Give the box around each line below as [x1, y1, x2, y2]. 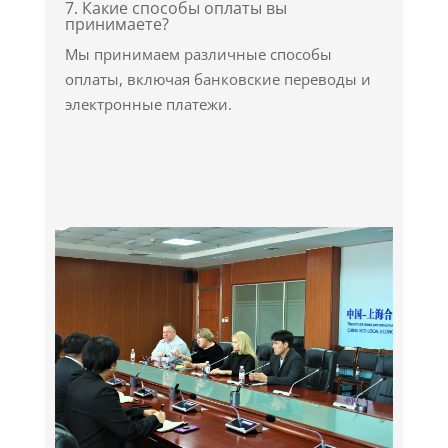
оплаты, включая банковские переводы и [64, 69, 371, 89]
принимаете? [64, 13, 169, 35]
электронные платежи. [64, 94, 232, 114]
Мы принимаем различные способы [64, 44, 332, 64]
